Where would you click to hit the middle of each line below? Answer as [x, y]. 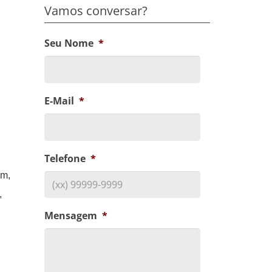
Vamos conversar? [96, 11]
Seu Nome [69, 43]
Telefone [65, 158]
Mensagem [71, 216]
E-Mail [59, 100]
